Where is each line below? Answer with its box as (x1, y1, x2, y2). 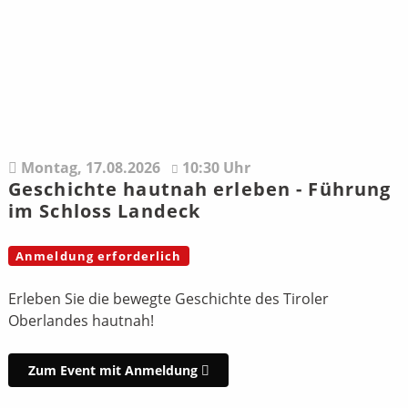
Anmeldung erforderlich (15, 248, 182, 265)
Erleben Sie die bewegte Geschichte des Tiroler (7, 289, 329, 310)
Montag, (16, 158, 86, 178)
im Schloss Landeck (7, 199, 201, 224)
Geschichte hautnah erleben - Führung (7, 177, 392, 202)
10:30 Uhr (181, 158, 250, 178)
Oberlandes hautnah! (7, 311, 154, 331)
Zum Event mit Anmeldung (27, 361, 201, 379)
